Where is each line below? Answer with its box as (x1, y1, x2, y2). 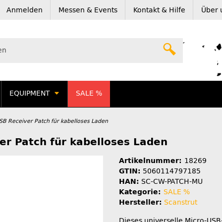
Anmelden (6, 5, 43, 14)
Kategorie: (119, 187, 164, 196)
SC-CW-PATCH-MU (141, 177, 203, 186)
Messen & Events (58, 5, 117, 14)
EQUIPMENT (9, 89, 50, 98)
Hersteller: (119, 198, 162, 207)
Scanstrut (164, 198, 197, 207)
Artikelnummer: (119, 156, 184, 165)
